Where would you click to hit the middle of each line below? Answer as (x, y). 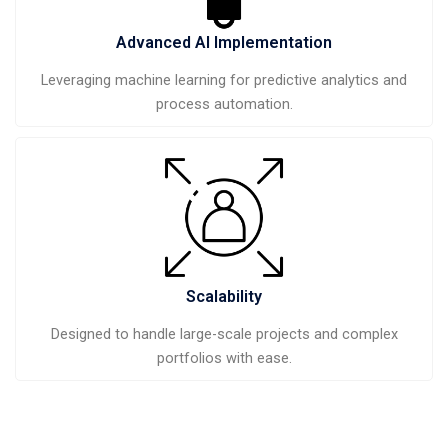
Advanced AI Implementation (224, 43)
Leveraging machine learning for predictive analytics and (224, 80)
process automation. (224, 104)
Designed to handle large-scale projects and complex (224, 333)
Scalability (224, 296)
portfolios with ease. (224, 357)
